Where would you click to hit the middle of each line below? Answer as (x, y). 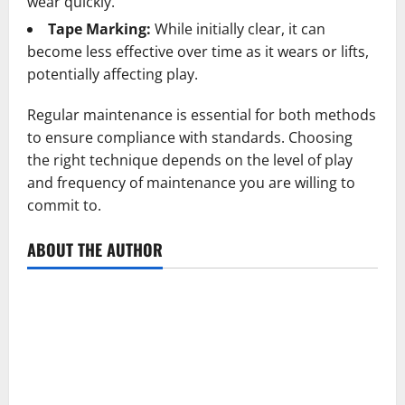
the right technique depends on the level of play (190, 160)
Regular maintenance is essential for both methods (202, 114)
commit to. (64, 205)
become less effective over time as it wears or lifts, (198, 51)
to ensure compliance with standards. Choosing (190, 137)
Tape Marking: (99, 28)
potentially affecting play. (113, 74)
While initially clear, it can (238, 28)
